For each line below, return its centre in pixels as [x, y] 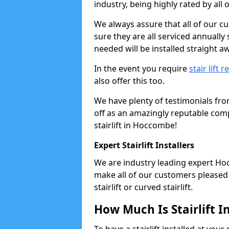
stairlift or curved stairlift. [143, 187]
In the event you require [142, 68]
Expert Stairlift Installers [144, 145]
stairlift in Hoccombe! [135, 125]
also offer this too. [129, 81]
